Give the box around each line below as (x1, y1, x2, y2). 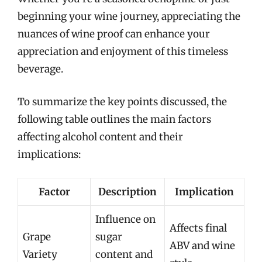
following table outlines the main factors (18, 112, 211, 126)
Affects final (170, 222, 227, 235)
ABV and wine (170, 239, 235, 252)
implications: (18, 147, 81, 161)
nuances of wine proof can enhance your (18, 27, 210, 40)
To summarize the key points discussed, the (18, 95, 227, 108)
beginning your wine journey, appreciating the (18, 10, 240, 23)
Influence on (95, 213, 156, 226)
